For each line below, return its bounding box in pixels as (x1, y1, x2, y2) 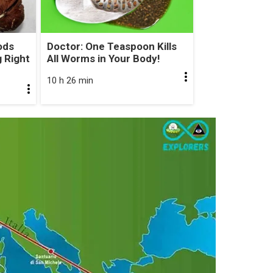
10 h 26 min (46, 74, 93, 86)
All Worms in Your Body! (46, 52, 160, 65)
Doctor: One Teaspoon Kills (46, 40, 177, 52)
